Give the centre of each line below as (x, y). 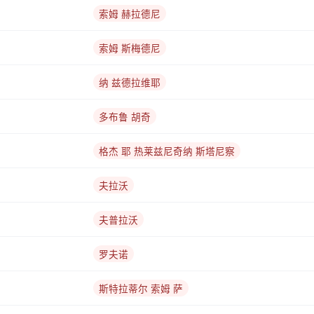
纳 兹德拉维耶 (130, 83)
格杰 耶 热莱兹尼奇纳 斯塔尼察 (167, 151)
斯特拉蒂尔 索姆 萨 (141, 289)
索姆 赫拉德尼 (130, 14)
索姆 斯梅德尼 (130, 48)
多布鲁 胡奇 (125, 117)
